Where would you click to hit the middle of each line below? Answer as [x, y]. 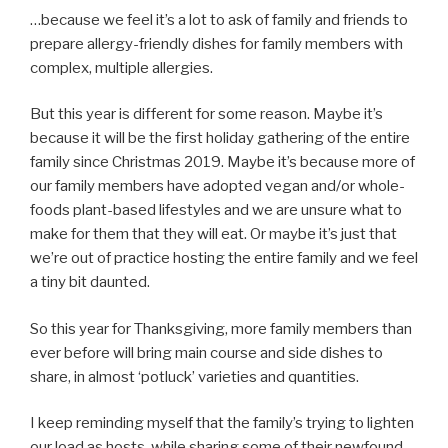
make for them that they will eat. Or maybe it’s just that [213, 234]
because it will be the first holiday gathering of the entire [220, 138]
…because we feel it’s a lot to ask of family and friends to [219, 19]
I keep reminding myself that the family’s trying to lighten [222, 423]
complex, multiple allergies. [121, 67]
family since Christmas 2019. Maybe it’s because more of [222, 162]
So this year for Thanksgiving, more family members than [221, 328]
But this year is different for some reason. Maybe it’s [206, 114]
